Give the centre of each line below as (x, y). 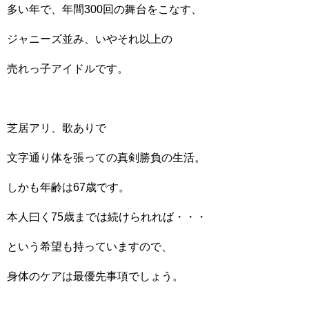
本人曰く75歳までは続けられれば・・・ (107, 217)
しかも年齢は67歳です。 (68, 187)
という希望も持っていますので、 (90, 247)
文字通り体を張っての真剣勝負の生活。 (106, 158)
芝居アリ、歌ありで (57, 128)
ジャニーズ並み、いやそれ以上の (90, 39)
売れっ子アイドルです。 (68, 69)
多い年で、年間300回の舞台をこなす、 (104, 9)
